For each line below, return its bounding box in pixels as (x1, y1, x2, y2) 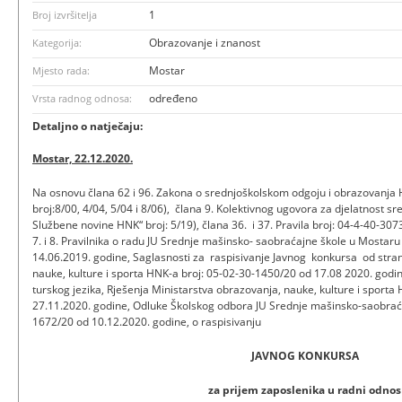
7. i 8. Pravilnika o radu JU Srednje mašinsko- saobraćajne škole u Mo (32, 232, 374, 249)
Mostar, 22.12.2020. (32, 150, 133, 166)
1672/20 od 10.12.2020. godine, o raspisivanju (32, 313, 261, 329)
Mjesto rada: (32, 63, 90, 77)
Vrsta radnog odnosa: (32, 91, 132, 105)
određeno (149, 90, 197, 106)
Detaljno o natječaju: (32, 118, 143, 134)
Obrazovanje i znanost (149, 34, 260, 50)
